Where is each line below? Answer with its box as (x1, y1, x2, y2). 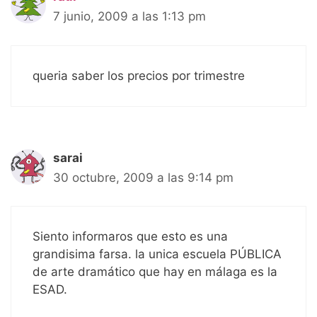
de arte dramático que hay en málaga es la (33, 265, 277, 279)
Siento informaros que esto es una (33, 229, 228, 244)
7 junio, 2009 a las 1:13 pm (53, 9, 206, 24)
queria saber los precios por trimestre (33, 68, 245, 83)
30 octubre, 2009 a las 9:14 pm (53, 170, 234, 185)
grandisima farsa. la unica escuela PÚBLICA (33, 247, 282, 262)
